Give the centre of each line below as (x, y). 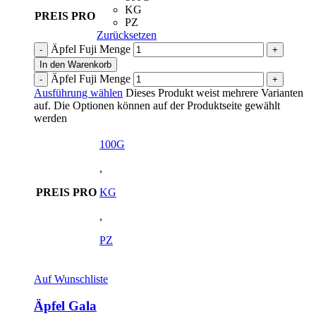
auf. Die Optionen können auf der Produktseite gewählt (157, 105)
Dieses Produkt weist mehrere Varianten (213, 92)
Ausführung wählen (78, 92)
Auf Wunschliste (71, 279)
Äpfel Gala (65, 306)
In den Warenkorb (75, 64)
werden (50, 118)
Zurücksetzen (127, 35)
